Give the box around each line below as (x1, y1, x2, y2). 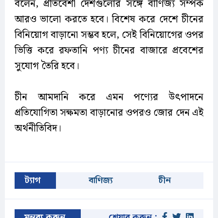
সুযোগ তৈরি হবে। (15, 58, 79, 74)
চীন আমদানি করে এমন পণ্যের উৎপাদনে (15, 90, 203, 106)
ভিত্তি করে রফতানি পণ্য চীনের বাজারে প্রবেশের (15, 43, 203, 59)
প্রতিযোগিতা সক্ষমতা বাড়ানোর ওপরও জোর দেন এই (15, 105, 203, 121)
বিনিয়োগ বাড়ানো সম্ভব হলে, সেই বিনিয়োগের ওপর (15, 27, 203, 43)
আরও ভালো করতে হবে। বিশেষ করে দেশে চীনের (15, 12, 203, 28)
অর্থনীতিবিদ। (15, 121, 61, 137)
